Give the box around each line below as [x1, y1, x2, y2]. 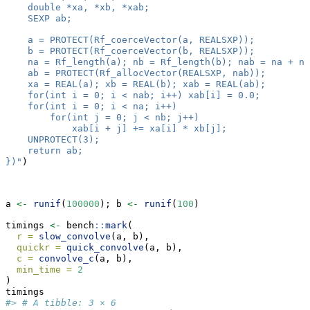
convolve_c [39, 253, 94, 264]
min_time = [17, 264, 72, 275]
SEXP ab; [6, 13, 72, 24]
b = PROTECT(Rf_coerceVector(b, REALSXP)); [6, 46, 255, 57]
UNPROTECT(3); [6, 134, 100, 145]
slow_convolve [39, 231, 111, 242]
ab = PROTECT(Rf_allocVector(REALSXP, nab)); [6, 68, 266, 79]
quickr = [17, 242, 61, 253]
